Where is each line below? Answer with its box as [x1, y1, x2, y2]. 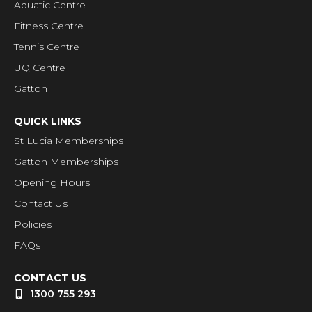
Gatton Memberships [14, 155, 118, 168]
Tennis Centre [14, 40, 79, 53]
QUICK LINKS [14, 114, 81, 127]
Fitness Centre [14, 19, 84, 32]
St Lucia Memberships [14, 134, 123, 147]
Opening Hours [14, 175, 90, 189]
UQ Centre [14, 61, 65, 74]
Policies [14, 217, 52, 231]
